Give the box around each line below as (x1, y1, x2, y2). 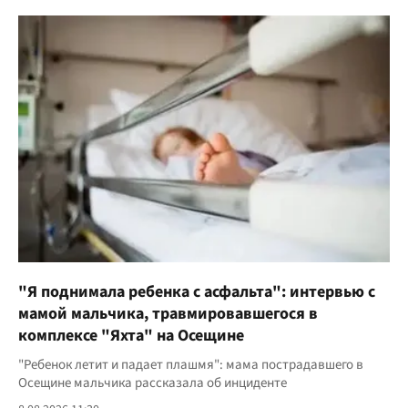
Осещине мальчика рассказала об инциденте (18, 372, 287, 393)
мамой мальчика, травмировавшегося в (18, 301, 318, 325)
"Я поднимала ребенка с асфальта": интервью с (18, 280, 375, 303)
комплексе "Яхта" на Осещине (18, 323, 244, 347)
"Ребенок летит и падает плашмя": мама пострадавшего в (18, 354, 363, 374)
